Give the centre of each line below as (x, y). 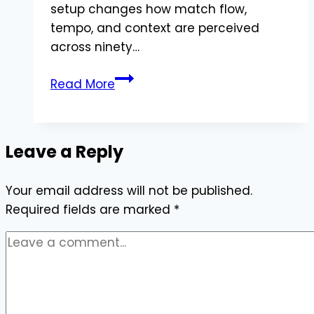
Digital (134, 172)
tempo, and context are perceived (155, 28)
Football (138, 115)
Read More (83, 84)
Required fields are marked (90, 210)
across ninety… (95, 47)
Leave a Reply (64, 152)
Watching (144, 77)
